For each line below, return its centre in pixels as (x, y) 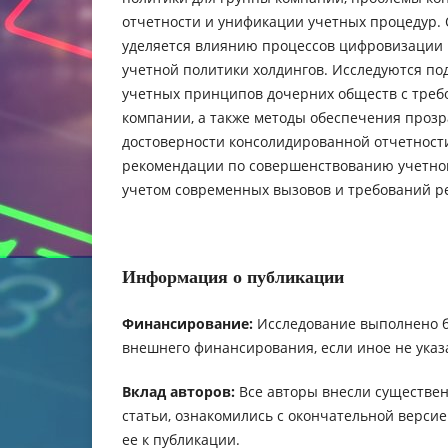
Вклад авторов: (178, 391)
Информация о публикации (233, 276)
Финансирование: (187, 323)
